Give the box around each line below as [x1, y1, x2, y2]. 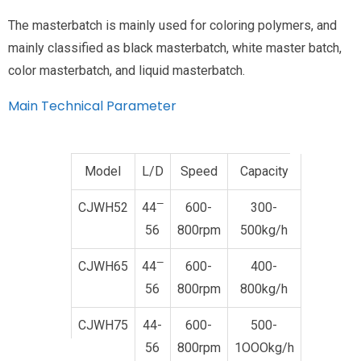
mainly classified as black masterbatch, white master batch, [8, 40, 342, 56]
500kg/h [240, 222, 288, 239]
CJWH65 [77, 259, 128, 275]
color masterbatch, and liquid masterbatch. [8, 63, 245, 79]
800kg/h [240, 281, 288, 297]
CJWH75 [77, 317, 128, 334]
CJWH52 [77, 200, 128, 216]
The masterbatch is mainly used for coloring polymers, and [8, 18, 337, 34]
